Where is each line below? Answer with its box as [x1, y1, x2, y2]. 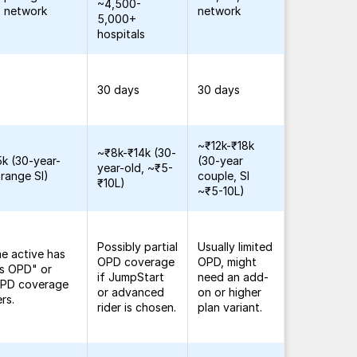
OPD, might [198, 255, 257, 269]
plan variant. [198, 300, 263, 314]
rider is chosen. [97, 300, 177, 314]
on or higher [198, 285, 262, 299]
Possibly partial [97, 240, 178, 253]
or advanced [97, 285, 165, 299]
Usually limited [198, 240, 273, 253]
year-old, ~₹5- [97, 161, 174, 175]
